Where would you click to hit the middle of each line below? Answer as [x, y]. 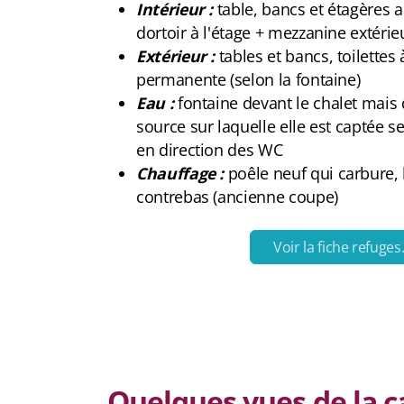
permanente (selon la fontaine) [248, 79]
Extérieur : [176, 56]
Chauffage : [180, 173]
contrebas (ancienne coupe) [237, 197]
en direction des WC [210, 150]
